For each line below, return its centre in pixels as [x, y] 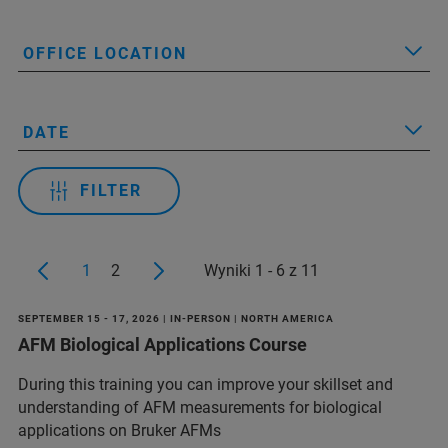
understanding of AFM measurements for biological [200, 407]
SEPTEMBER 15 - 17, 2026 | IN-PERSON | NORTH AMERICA [176, 318]
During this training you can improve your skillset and [205, 384]
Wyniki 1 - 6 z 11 [261, 270]
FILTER [111, 190]
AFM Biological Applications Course [162, 344]
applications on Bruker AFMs [119, 430]
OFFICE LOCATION [105, 53]
